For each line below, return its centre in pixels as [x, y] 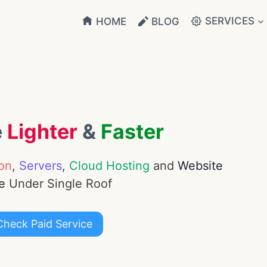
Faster [133, 131]
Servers [40, 165]
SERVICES [229, 21]
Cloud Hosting [109, 165]
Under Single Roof [58, 183]
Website [200, 165]
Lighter [43, 131]
